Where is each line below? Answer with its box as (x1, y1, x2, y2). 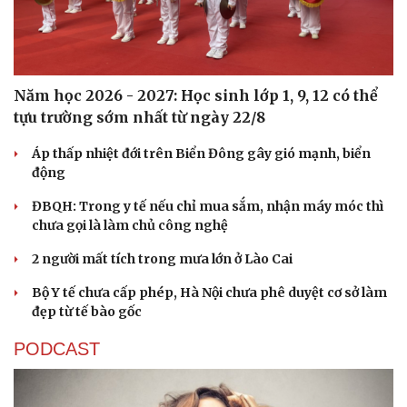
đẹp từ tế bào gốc (32, 303, 142, 320)
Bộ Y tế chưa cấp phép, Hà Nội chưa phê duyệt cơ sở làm (32, 283, 387, 301)
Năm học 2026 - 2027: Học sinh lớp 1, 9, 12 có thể (14, 85, 378, 104)
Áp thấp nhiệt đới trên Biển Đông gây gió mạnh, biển (32, 144, 371, 162)
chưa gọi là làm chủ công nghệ (32, 216, 228, 233)
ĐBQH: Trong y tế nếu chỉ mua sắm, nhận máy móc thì (32, 197, 383, 214)
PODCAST (14, 338, 100, 359)
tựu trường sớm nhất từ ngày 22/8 (14, 107, 265, 126)
